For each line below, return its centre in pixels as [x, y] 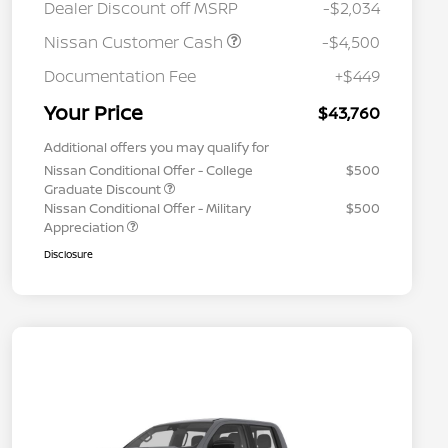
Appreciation [85, 227]
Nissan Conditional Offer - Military [147, 208]
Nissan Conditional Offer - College [148, 170]
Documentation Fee [120, 76]
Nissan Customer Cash [135, 42]
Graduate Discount [104, 189]
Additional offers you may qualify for [156, 147]
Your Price [93, 113]
